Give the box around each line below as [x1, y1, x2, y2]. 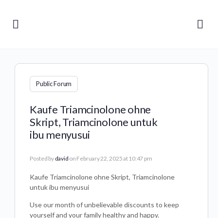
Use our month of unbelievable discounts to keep [30, 200, 179, 209]
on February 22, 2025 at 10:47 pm [69, 155, 152, 162]
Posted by [30, 155, 55, 162]
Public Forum [36, 80, 72, 88]
